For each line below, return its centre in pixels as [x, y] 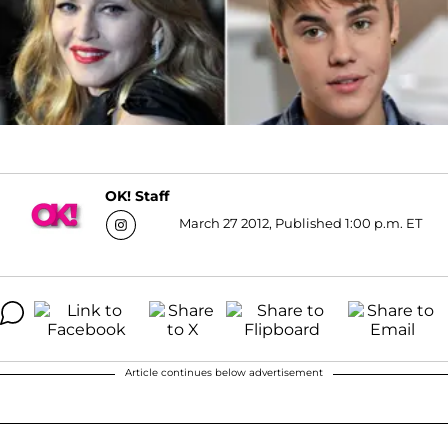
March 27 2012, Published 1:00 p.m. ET [300, 222]
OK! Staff [137, 196]
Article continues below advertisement [224, 372]
